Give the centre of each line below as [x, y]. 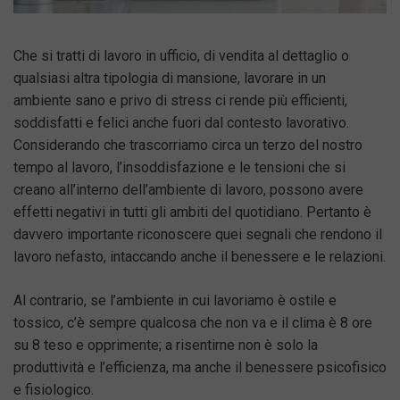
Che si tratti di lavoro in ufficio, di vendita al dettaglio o [181, 55]
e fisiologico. [54, 389]
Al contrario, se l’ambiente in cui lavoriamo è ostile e [175, 300]
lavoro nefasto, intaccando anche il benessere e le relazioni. [200, 256]
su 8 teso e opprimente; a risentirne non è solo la [166, 345]
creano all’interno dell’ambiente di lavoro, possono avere [188, 189]
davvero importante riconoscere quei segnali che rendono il [198, 234]
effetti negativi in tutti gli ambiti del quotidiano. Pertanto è [192, 212]
